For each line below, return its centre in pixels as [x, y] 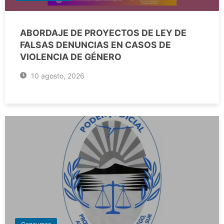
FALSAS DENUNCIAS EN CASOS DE [95, 44]
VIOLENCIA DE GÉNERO [71, 56]
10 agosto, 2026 [56, 75]
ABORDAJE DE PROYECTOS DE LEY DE [103, 32]
